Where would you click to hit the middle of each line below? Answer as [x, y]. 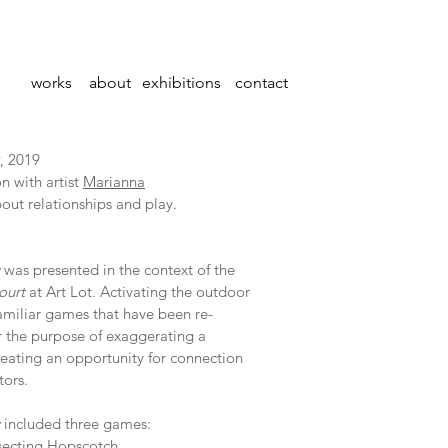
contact [261, 82]
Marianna [114, 181]
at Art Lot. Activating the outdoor [137, 291]
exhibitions [181, 82]
